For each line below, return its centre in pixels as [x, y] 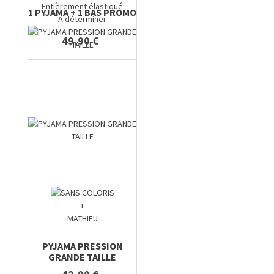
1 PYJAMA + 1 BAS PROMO [82, 12]
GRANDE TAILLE [82, 257]
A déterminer [82, 19]
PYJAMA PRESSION [82, 246]
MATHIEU [82, 219]
